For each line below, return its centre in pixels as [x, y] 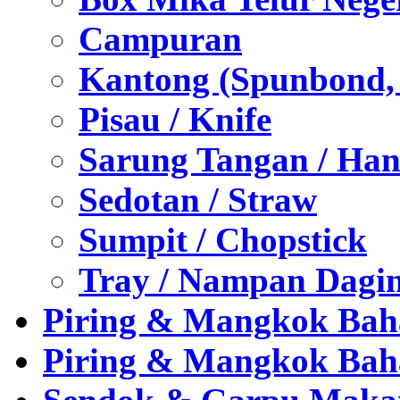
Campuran [160, 39]
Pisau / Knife [175, 120]
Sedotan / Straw [198, 200]
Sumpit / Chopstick [223, 240]
